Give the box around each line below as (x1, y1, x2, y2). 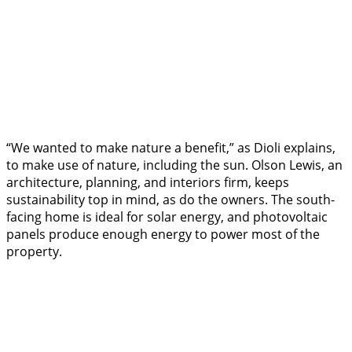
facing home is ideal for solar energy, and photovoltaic (6, 208, 328, 226)
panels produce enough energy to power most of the (6, 225, 320, 244)
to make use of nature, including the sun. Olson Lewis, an (6, 156, 343, 174)
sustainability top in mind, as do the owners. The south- (6, 191, 335, 209)
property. (6, 243, 62, 261)
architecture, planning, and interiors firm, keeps (6, 174, 289, 192)
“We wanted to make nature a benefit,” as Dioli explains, (6, 139, 335, 157)
